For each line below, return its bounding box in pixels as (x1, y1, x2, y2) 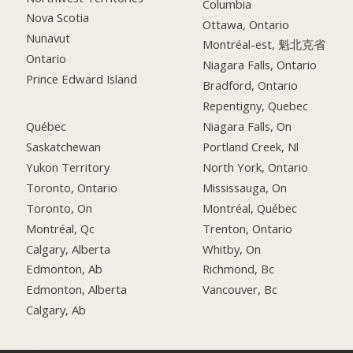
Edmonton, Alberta (26, 281, 128, 298)
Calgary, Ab (26, 302, 87, 318)
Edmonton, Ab (26, 261, 103, 277)
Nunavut (26, 30, 71, 46)
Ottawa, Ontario (203, 16, 290, 32)
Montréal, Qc (26, 220, 95, 236)
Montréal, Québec (203, 199, 298, 216)
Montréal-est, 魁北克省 (203, 36, 326, 53)
